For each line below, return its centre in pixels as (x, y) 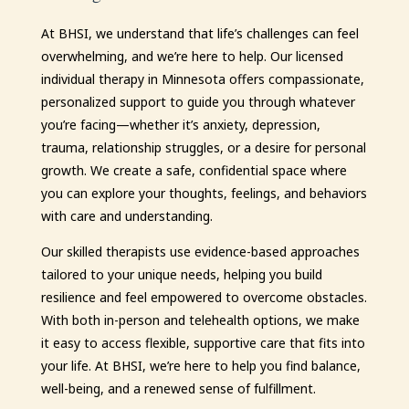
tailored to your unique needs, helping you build (181, 274)
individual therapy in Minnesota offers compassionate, (202, 79)
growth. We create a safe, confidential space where (194, 170)
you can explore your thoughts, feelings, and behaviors (204, 193)
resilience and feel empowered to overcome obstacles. (204, 297)
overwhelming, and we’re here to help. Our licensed (192, 56)
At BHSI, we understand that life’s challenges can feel (199, 33)
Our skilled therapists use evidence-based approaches (200, 252)
